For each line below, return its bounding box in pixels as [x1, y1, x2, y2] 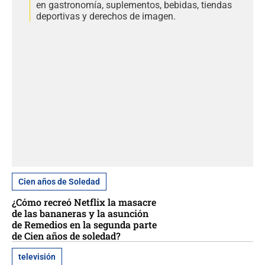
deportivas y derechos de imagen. [36, 10, 176, 22]
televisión [18, 252, 56, 262]
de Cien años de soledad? [12, 230, 121, 243]
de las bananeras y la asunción [12, 207, 148, 220]
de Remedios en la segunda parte [12, 218, 157, 231]
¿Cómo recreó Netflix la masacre [12, 196, 156, 209]
